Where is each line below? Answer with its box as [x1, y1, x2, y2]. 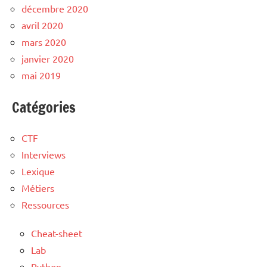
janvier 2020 [21, 52, 74, 64]
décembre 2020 [21, 2, 88, 14]
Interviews [21, 148, 66, 160]
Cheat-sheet [31, 226, 82, 239]
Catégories [12, 97, 76, 117]
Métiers [21, 181, 54, 194]
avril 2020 [21, 18, 63, 31]
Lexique [21, 164, 55, 177]
